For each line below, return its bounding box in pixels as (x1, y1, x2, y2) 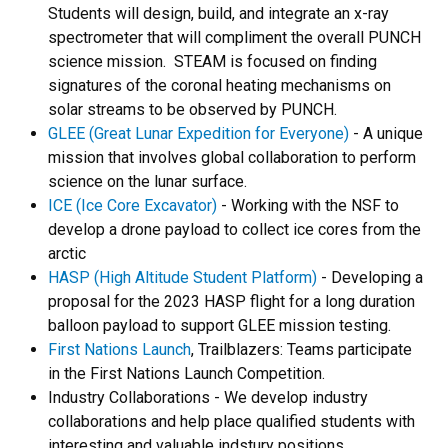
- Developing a (317, 268, 423, 288)
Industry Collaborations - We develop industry (48, 388, 368, 408)
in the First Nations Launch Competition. (48, 364, 325, 384)
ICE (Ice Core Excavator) (48, 196, 217, 216)
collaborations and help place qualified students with (48, 412, 415, 432)
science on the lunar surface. (48, 172, 247, 192)
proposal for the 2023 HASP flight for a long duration (48, 292, 415, 312)
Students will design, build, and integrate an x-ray (48, 4, 389, 24)
